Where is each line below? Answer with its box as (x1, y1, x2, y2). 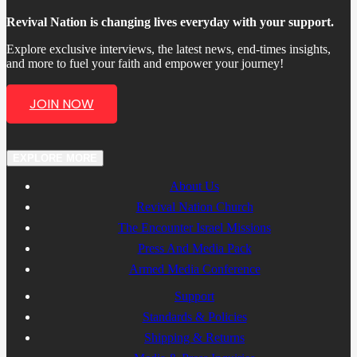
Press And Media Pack (137, 241, 252, 255)
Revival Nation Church (135, 199, 253, 214)
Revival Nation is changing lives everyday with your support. (6, 14, 334, 29)
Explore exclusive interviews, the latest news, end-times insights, (6, 41, 331, 56)
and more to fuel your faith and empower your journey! (6, 56, 284, 70)
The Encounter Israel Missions (118, 220, 271, 234)
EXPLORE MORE (13, 151, 97, 164)
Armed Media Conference (128, 261, 261, 276)
